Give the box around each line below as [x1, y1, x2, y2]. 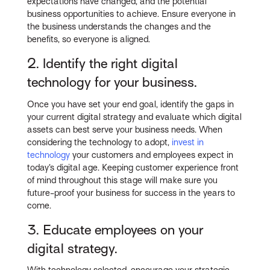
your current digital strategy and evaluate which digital [27, 111, 242, 122]
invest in [172, 137, 204, 147]
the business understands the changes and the [27, 22, 212, 32]
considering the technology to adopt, [27, 137, 172, 147]
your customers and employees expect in [70, 149, 234, 160]
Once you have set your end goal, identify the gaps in [27, 99, 234, 109]
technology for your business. [27, 75, 198, 90]
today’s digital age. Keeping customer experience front [27, 162, 239, 172]
